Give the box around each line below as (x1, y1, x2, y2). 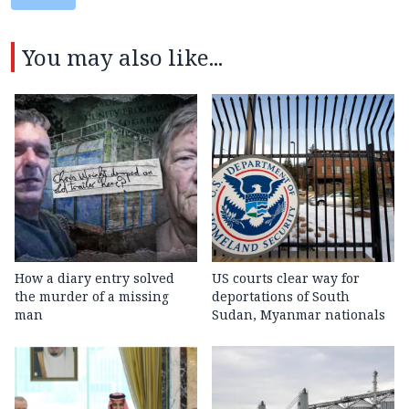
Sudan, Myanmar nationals (212, 306, 385, 324)
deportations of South (212, 288, 350, 306)
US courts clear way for (212, 269, 360, 288)
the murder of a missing (15, 288, 169, 306)
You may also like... (22, 42, 223, 73)
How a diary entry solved (15, 269, 174, 288)
